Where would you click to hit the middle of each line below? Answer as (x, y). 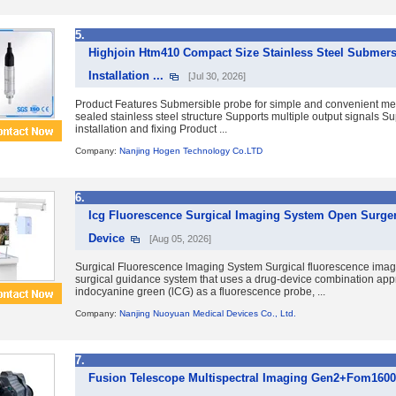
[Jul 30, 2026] (217, 76)
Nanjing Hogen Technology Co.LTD (191, 151)
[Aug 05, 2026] (180, 239)
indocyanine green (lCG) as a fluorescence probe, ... (200, 292)
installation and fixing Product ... (151, 129)
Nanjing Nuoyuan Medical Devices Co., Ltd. (208, 313)
